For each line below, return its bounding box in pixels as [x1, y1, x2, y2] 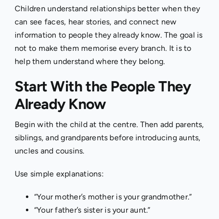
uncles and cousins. [14, 146, 85, 155]
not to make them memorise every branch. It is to [14, 43, 192, 53]
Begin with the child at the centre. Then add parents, [14, 119, 204, 129]
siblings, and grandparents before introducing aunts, [14, 132, 201, 142]
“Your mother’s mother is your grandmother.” [34, 192, 192, 201]
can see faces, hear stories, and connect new [14, 17, 177, 26]
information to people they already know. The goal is [14, 30, 203, 40]
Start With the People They [14, 77, 191, 95]
